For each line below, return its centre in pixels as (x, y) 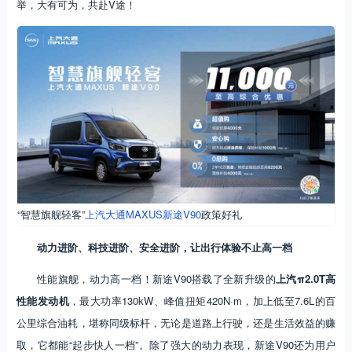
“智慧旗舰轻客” (51, 214)
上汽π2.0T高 (306, 279)
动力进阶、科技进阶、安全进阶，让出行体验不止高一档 (164, 247)
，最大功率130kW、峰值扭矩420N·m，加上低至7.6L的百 (203, 301)
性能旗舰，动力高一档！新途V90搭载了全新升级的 (156, 279)
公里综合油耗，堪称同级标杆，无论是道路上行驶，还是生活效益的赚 (176, 323)
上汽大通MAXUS (123, 214)
